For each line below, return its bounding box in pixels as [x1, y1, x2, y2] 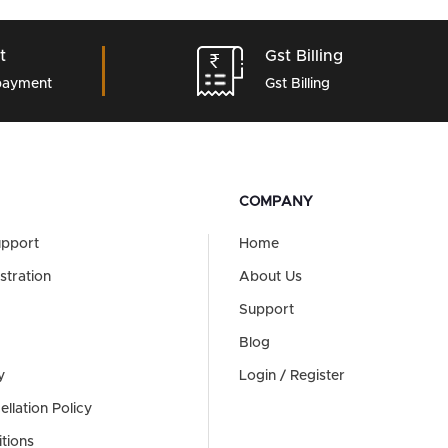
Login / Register [239, 369, 345, 384]
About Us [239, 270, 302, 285]
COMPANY [239, 195, 313, 210]
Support [239, 303, 294, 318]
